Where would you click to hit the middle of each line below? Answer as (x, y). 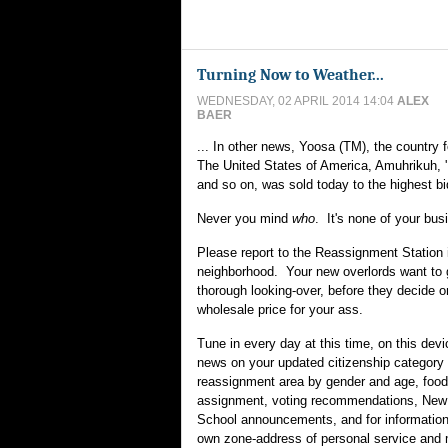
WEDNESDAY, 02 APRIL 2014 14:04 (297, 101)
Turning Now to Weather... (290, 74)
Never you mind (244, 218)
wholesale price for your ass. (280, 309)
